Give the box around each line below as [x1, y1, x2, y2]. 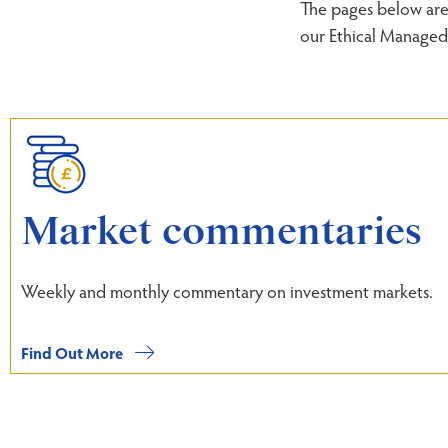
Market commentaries [21, 209, 421, 257]
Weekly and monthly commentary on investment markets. [21, 278, 433, 303]
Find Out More [21, 341, 123, 363]
